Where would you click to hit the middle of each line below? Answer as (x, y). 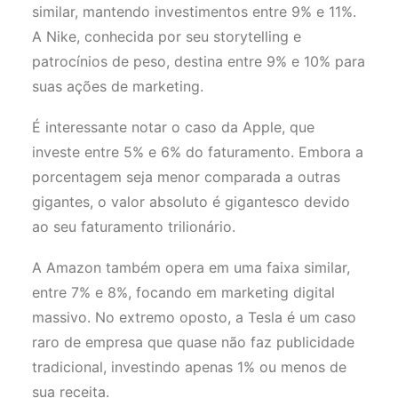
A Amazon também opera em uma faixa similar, (191, 267)
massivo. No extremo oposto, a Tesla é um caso (194, 317)
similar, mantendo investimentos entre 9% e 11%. (194, 12)
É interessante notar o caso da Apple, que (173, 127)
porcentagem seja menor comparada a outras (186, 177)
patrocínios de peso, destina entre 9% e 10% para (199, 61)
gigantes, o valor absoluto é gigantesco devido (191, 202)
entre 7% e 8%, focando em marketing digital (183, 292)
